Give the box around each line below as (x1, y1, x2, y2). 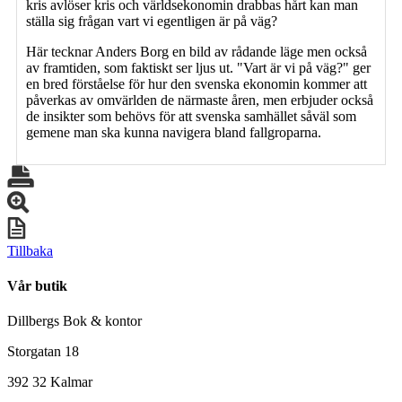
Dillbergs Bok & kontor (7, 313, 142, 329)
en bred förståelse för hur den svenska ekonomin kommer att (26, 75, 367, 92)
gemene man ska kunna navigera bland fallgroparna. (26, 124, 321, 140)
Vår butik (7, 278, 67, 294)
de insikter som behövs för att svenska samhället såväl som (26, 108, 356, 124)
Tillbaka (7, 242, 53, 258)
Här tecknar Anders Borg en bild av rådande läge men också (26, 43, 367, 59)
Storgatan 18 (7, 344, 79, 360)
